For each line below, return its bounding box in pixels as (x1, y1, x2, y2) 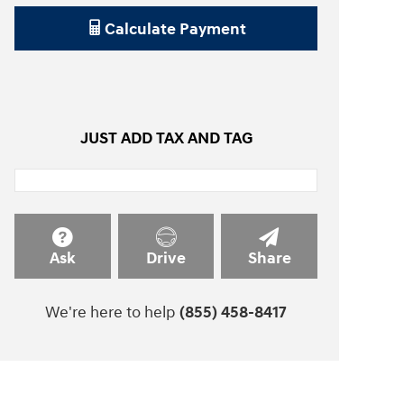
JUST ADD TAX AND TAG (79, 127, 252, 149)
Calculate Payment (104, 18, 246, 40)
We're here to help (45, 302, 176, 324)
